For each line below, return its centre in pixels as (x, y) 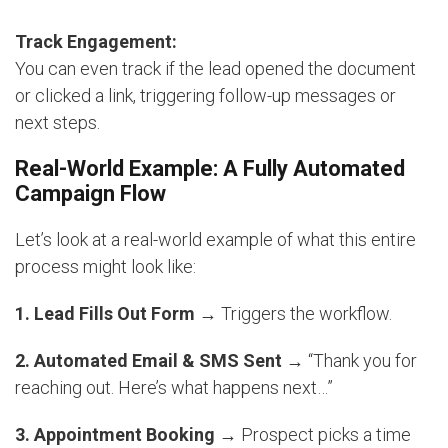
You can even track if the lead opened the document (215, 68)
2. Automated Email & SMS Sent (148, 360)
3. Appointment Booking (115, 434)
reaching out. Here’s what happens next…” (174, 387)
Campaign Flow (90, 193)
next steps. (57, 122)
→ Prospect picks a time (313, 434)
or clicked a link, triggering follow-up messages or (205, 95)
